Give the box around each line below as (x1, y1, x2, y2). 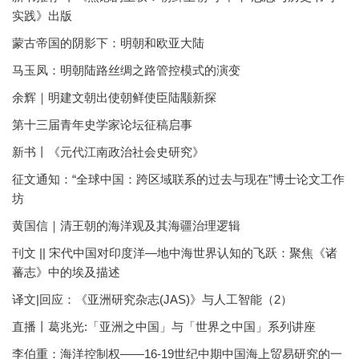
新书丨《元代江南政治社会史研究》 (12, 145, 204, 159)
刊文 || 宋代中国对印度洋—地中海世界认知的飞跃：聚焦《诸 (12, 246, 337, 260)
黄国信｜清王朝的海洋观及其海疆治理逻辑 (12, 219, 240, 232)
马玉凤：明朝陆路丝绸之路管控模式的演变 (12, 63, 240, 77)
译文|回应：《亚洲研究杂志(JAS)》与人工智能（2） (12, 292, 292, 306)
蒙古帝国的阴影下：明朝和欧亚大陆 (12, 36, 204, 50)
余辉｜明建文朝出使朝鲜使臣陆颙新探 (12, 91, 216, 104)
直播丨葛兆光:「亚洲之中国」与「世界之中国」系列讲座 (12, 320, 316, 333)
